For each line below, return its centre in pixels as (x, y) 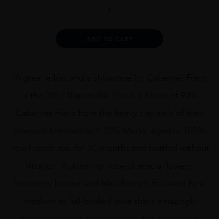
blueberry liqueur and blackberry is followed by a (109, 184)
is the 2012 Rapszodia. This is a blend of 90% (109, 96)
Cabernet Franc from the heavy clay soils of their (109, 113)
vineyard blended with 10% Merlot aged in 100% (109, 131)
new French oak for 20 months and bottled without (109, 148)
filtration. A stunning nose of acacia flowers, (109, 166)
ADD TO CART (109, 39)
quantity (104, 43)
